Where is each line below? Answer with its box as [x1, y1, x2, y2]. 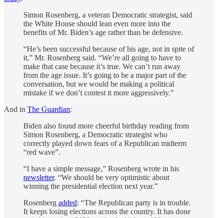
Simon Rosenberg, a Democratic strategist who [23, 130, 167, 139]
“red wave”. [23, 148, 60, 157]
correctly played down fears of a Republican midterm [23, 139, 186, 148]
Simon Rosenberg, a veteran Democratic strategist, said [23, 11, 192, 19]
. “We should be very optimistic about [54, 173, 169, 182]
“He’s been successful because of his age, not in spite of [23, 45, 194, 54]
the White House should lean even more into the [23, 19, 171, 28]
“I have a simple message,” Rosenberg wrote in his [23, 164, 179, 173]
